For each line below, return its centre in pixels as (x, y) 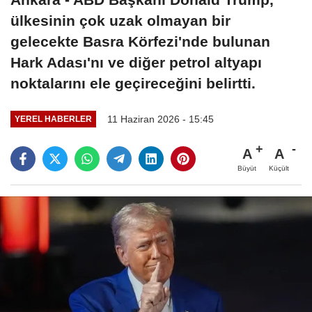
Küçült (279, 168)
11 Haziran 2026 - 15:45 (160, 119)
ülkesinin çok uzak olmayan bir (120, 20)
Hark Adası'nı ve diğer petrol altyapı (136, 62)
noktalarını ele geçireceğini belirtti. (133, 83)
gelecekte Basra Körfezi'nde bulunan (140, 41)
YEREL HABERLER (53, 119)
